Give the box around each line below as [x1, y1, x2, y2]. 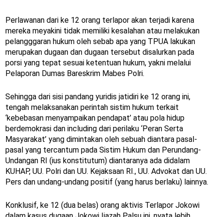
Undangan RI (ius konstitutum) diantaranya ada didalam [5, 156, 190, 166]
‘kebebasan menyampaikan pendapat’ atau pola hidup [5, 113, 185, 123]
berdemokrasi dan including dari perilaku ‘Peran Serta [5, 124, 183, 134]
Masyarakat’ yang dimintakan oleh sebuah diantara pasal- [5, 135, 197, 144]
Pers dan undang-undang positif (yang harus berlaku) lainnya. [5, 177, 208, 187]
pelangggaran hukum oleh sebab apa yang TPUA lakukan [5, 37, 195, 46]
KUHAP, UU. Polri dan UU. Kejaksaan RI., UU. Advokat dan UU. [5, 167, 207, 176]
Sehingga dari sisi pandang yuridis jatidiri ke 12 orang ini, [5, 92, 190, 102]
